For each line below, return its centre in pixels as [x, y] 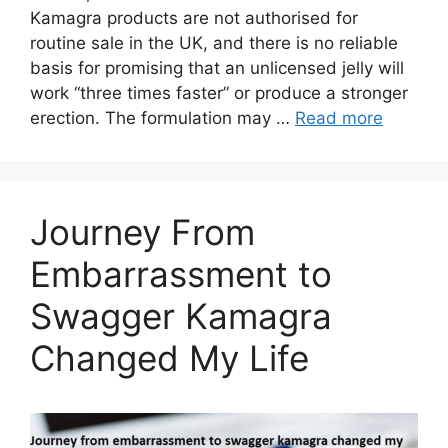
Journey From [142, 231]
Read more [339, 117]
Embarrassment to [181, 273]
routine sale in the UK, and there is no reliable [214, 42]
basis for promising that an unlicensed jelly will [217, 67]
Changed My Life [169, 357]
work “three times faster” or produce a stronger [219, 92]
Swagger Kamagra [181, 315]
